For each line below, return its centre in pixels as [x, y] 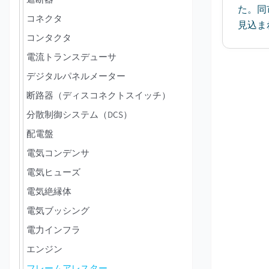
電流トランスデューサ [71, 57]
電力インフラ [53, 230]
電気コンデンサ [58, 153]
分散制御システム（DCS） [79, 114]
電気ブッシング [58, 210]
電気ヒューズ [53, 172]
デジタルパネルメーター [76, 76]
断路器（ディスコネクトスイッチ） [98, 95]
